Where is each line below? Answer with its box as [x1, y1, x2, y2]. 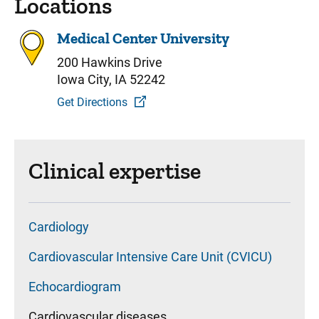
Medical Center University [57, 29, 229, 47]
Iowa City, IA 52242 [57, 72, 165, 87]
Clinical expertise [28, 157, 201, 184]
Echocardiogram [28, 279, 121, 294]
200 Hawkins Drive [57, 55, 162, 70]
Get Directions [57, 95, 127, 109]
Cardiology [28, 219, 89, 234]
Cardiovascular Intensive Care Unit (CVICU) [28, 249, 272, 264]
